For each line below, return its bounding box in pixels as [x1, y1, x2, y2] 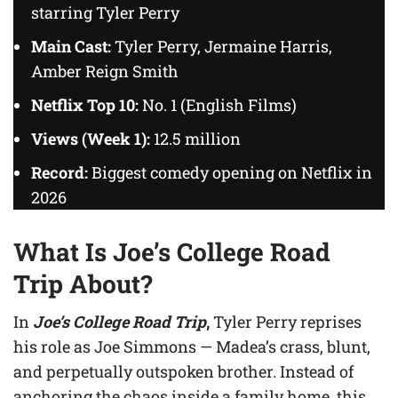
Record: [31, 161, 88, 183]
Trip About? [13, 267, 152, 300]
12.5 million [150, 127, 241, 149]
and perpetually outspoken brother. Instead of [13, 360, 354, 382]
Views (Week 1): [31, 127, 150, 149]
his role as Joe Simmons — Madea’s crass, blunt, [13, 335, 370, 357]
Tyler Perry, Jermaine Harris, [111, 35, 332, 57]
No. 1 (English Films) [139, 93, 297, 115]
